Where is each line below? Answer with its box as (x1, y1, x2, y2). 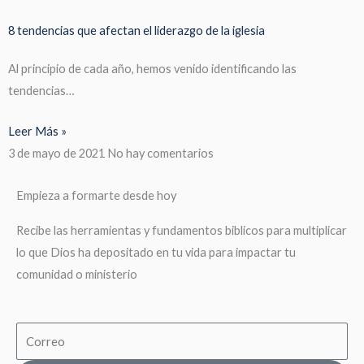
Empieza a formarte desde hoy (16, 188, 176, 202)
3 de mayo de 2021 (8, 145, 107, 160)
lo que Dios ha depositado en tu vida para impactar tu (16, 245, 296, 259)
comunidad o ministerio (16, 266, 137, 281)
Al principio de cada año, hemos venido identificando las (8, 61, 297, 76)
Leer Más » (8, 123, 67, 138)
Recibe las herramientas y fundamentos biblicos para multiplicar (16, 223, 347, 237)
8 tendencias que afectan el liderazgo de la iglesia (8, 23, 265, 37)
